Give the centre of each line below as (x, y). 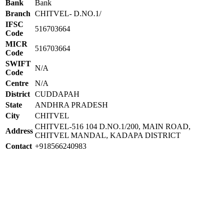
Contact (19, 146)
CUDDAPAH (57, 94)
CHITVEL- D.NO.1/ (68, 13)
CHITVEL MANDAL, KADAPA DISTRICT (108, 135)
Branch (18, 13)
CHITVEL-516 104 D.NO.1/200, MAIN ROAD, (113, 126)
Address (19, 131)
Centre (17, 83)
